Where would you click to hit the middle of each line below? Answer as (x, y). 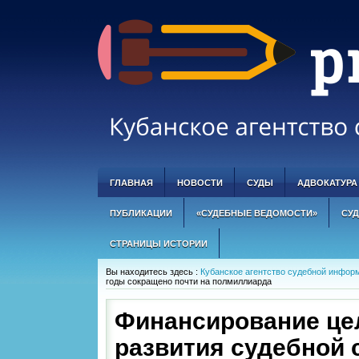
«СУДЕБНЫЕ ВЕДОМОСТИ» (257, 213)
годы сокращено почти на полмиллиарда (189, 281)
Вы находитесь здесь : (153, 272)
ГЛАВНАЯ (131, 183)
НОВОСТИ (200, 183)
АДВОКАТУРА (327, 183)
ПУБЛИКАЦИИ (141, 213)
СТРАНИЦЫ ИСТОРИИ (159, 244)
